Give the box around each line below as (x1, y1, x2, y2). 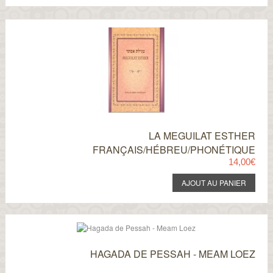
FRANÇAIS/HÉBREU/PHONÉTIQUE (93, 143, 256, 157)
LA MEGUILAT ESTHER (149, 129, 256, 143)
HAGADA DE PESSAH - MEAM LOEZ (90, 247, 256, 261)
